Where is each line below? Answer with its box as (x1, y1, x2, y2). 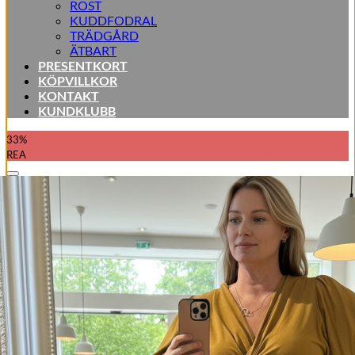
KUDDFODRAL (70, 13, 157, 28)
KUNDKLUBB (38, 103, 116, 118)
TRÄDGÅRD (70, 28, 139, 43)
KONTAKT (38, 88, 99, 103)
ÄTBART (70, 43, 116, 58)
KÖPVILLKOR (38, 73, 117, 88)
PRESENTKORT (38, 58, 128, 73)
